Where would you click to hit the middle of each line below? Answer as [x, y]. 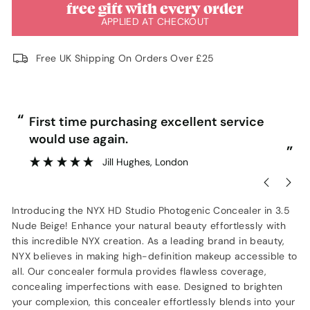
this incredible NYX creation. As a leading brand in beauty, [148, 240]
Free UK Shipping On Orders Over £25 [125, 58]
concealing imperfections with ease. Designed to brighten [147, 286]
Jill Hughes [126, 162]
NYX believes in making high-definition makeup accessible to [155, 256]
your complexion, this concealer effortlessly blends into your [154, 301]
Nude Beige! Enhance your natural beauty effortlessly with [149, 225]
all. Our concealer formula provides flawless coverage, [139, 271]
